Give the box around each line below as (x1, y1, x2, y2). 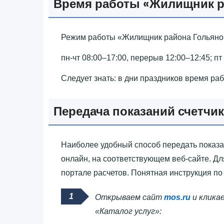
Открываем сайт (95, 192, 164, 201)
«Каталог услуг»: (95, 206, 161, 215)
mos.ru (164, 192, 190, 201)
